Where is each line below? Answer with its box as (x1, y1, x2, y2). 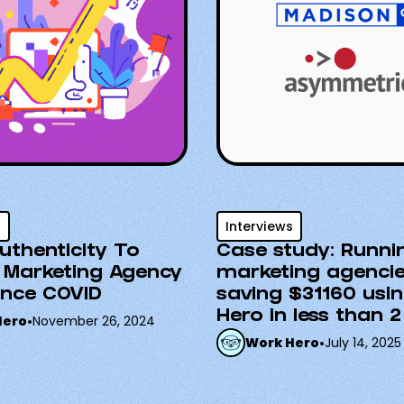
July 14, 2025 (325, 334, 401, 352)
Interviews (225, 217, 293, 235)
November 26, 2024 (32, 312, 155, 330)
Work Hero (245, 334, 319, 352)
